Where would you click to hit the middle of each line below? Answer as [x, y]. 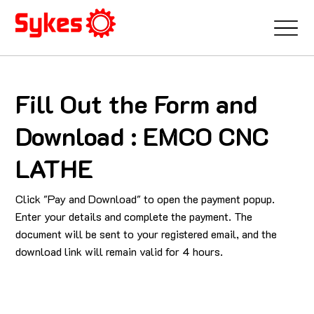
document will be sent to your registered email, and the [146, 233]
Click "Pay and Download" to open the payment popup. [145, 198]
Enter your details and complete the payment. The [134, 216]
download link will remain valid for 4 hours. [119, 251]
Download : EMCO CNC [142, 135]
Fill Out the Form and [136, 103]
